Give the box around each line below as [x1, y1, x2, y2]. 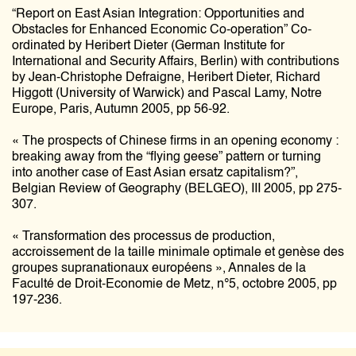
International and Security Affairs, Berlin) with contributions [12, 56, 339, 68]
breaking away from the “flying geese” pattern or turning [12, 151, 321, 164]
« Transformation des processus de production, [12, 230, 275, 243]
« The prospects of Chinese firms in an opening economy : [12, 135, 339, 148]
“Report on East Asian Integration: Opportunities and [12, 8, 304, 21]
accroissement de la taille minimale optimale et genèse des [12, 246, 344, 259]
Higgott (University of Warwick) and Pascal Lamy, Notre [12, 87, 322, 100]
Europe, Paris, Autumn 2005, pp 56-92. [12, 103, 230, 116]
